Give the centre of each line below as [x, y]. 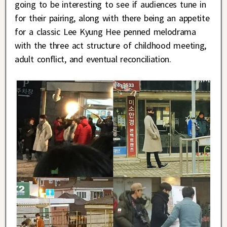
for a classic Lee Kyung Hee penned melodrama [105, 31]
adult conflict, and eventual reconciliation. [94, 59]
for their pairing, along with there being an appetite [112, 18]
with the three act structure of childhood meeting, [110, 45]
